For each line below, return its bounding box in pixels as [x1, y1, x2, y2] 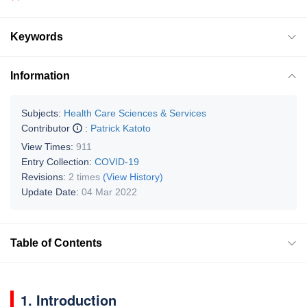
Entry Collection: [21, 156, 95, 167]
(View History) [103, 171, 163, 182]
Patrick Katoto [90, 122, 151, 134]
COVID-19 [95, 156, 139, 167]
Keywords [10, 30, 63, 42]
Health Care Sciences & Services [64, 107, 206, 119]
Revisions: [21, 171, 69, 182]
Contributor [21, 122, 73, 134]
